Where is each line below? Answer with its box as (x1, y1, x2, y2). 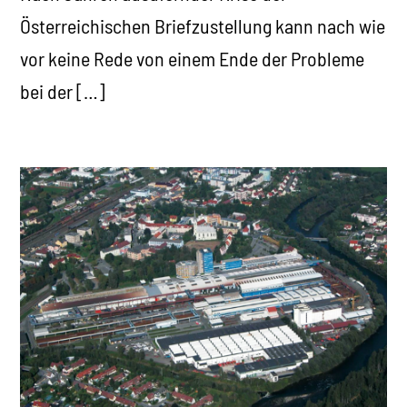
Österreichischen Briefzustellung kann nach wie (20, 13, 386, 37)
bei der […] (20, 78, 106, 103)
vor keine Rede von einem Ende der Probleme (20, 45, 365, 70)
